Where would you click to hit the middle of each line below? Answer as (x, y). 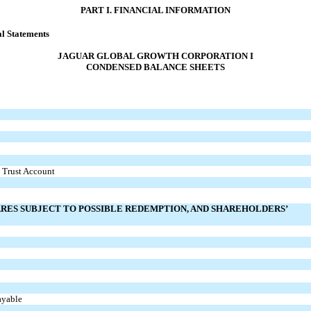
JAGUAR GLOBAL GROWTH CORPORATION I (155, 56)
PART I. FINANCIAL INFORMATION (155, 10)
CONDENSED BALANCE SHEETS (155, 67)
